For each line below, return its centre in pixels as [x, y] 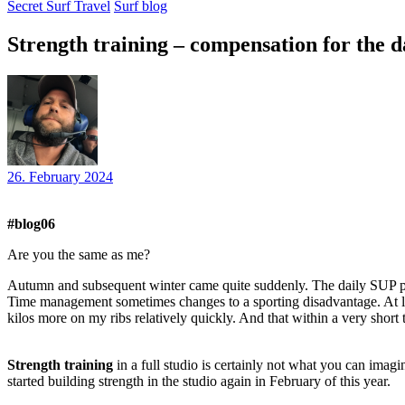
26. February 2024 [60, 176]
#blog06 [31, 223]
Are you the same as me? [79, 254]
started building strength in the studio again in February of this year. [199, 381]
